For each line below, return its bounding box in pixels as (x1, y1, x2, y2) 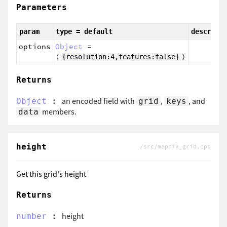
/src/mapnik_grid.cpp (140, 143, 211, 150)
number (16, 211, 47, 221)
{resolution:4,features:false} (62, 52, 179, 61)
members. (41, 106, 77, 117)
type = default (56, 27, 112, 35)
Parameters (16, 2, 67, 12)
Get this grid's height (16, 169, 86, 179)
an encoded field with (62, 96, 136, 106)
